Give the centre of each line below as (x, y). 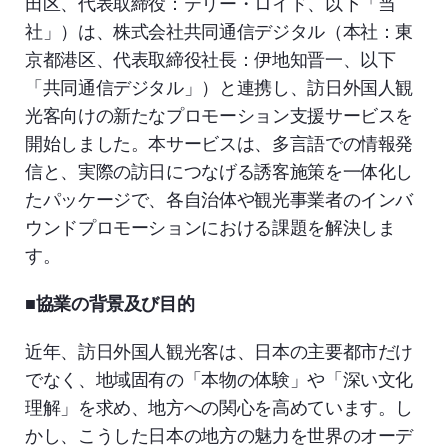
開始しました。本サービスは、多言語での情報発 (219, 142)
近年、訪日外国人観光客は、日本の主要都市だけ (219, 350)
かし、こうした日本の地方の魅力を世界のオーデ (219, 434)
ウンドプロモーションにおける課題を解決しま (210, 226)
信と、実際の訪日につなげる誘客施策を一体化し (219, 170)
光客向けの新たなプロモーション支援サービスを (219, 114)
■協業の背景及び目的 (110, 302)
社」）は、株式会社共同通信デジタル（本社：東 (219, 30)
